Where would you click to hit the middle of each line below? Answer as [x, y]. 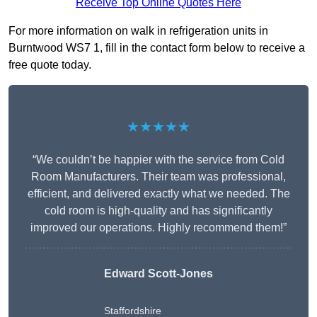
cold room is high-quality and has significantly [158, 211]
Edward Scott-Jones [158, 274]
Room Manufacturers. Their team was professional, [158, 177]
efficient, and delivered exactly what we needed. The [158, 194]
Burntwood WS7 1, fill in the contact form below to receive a [157, 48]
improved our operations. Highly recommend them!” [158, 228]
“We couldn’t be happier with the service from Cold [158, 160]
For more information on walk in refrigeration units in [138, 31]
